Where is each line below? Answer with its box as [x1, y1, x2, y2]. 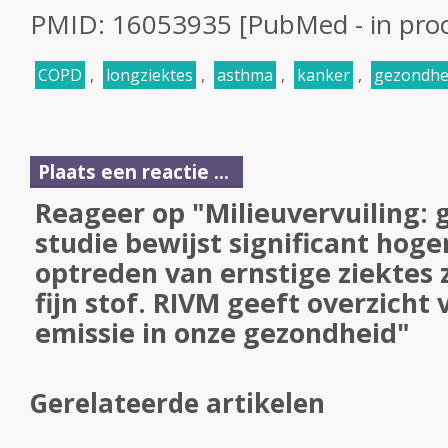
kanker [297, 64, 350, 86]
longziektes [106, 64, 193, 86]
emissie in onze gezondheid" [35, 314, 410, 351]
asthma [217, 64, 273, 86]
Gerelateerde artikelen [30, 385, 325, 421]
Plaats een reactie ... [38, 159, 229, 184]
